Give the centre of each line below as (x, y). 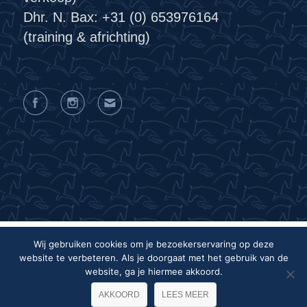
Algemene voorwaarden (183, 264)
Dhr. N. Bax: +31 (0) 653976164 (121, 17)
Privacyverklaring (55, 264)
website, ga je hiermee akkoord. (153, 271)
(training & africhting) (86, 37)
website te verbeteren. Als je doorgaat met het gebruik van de (153, 258)
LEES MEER (185, 295)
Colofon (59, 284)
